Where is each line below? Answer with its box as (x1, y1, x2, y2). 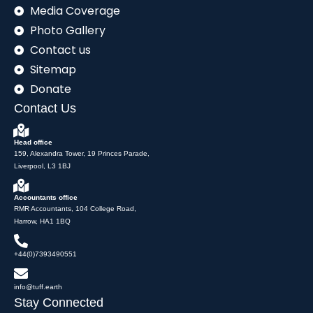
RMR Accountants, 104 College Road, (14, 204, 136, 212)
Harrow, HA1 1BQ (14, 217, 71, 225)
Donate (29, 81, 71, 98)
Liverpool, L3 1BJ (14, 161, 71, 170)
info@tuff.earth (14, 282, 62, 291)
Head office (14, 138, 52, 146)
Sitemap (29, 61, 76, 78)
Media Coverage (29, 3, 120, 20)
